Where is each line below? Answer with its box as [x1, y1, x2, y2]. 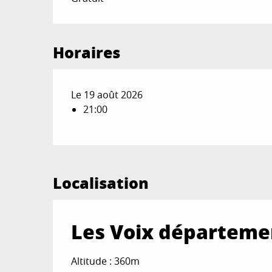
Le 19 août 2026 [71, 88, 143, 102]
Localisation [53, 172, 149, 194]
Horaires [53, 41, 121, 64]
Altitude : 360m [71, 254, 140, 268]
